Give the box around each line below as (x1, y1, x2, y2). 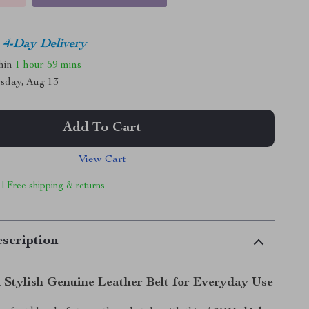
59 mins (47, 59, 82, 70)
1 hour (15, 59, 45, 70)
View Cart (78, 154, 126, 166)
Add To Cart (63, 121, 142, 135)
